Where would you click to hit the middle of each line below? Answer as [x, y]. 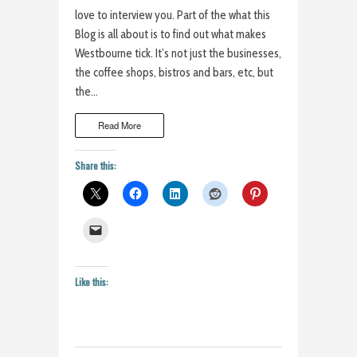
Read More [120, 126]
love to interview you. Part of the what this [173, 15]
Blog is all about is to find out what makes [171, 34]
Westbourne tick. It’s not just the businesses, [178, 53]
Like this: [92, 281]
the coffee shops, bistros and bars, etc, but [174, 72]
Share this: [96, 165]
